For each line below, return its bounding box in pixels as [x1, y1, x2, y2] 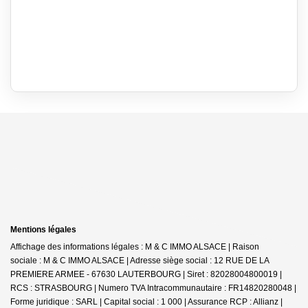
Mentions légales [10, 224, 76, 234]
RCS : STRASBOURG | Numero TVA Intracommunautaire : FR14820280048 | [10, 283, 296, 293]
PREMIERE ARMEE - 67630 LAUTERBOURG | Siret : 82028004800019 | [10, 269, 282, 279]
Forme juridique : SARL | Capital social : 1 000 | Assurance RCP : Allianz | [10, 296, 283, 307]
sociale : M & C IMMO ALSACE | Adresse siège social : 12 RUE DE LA [10, 255, 269, 265]
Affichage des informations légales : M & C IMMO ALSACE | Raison [10, 241, 259, 252]
